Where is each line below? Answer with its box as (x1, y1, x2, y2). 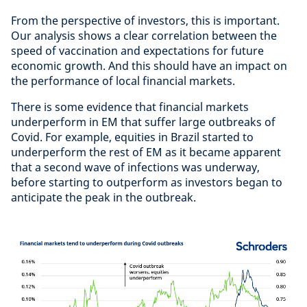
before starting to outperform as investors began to (11, 174, 282, 190)
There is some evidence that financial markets (11, 99, 249, 114)
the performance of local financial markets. (11, 73, 235, 88)
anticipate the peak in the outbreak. (11, 189, 196, 205)
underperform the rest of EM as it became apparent (11, 144, 281, 160)
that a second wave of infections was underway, (11, 159, 260, 175)
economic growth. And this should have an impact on (11, 58, 287, 73)
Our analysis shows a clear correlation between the (11, 27, 277, 43)
